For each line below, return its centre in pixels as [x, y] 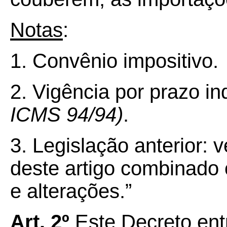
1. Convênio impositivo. [114, 61]
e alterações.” [71, 191]
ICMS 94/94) [67, 115]
